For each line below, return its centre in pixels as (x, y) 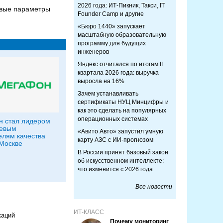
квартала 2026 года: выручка (118, 73)
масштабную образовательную (122, 35)
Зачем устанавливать (108, 94)
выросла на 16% (101, 81)
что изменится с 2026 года (115, 169)
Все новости (154, 187)
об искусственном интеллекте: (121, 161)
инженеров (93, 52)
